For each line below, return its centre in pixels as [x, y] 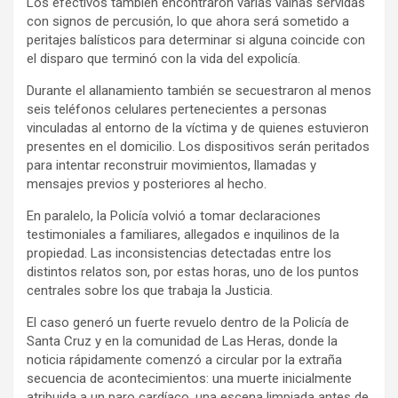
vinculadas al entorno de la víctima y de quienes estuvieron [198, 127]
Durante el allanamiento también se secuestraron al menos [199, 90]
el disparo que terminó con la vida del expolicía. [163, 58]
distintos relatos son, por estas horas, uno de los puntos [193, 271]
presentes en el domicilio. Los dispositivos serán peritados [198, 146]
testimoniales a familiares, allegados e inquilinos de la [183, 234]
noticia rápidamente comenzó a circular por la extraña [184, 359]
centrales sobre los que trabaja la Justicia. [150, 290]
